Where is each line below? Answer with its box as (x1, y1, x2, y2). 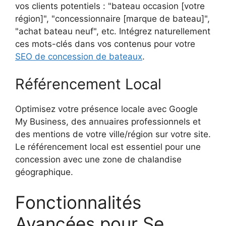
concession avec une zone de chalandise (15, 154, 182, 165)
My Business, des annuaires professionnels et (15, 117, 201, 127)
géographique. (15, 167, 73, 178)
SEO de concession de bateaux (15, 51, 142, 62)
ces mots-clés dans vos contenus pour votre (15, 38, 195, 49)
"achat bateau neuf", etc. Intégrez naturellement (15, 26, 210, 36)
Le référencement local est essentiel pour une (15, 142, 201, 152)
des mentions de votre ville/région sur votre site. (15, 129, 211, 140)
